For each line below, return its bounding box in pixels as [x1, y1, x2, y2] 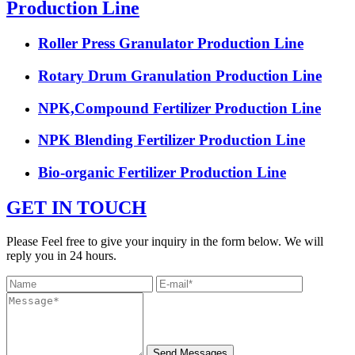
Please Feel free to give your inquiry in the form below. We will [6, 234, 323, 248]
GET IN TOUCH [6, 197, 147, 218]
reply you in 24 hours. [6, 248, 116, 262]
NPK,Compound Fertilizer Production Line [38, 99, 321, 116]
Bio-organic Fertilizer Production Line [38, 164, 286, 181]
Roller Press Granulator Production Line [38, 35, 303, 52]
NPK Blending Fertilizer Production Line [38, 132, 305, 149]
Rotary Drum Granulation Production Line [38, 67, 322, 84]
